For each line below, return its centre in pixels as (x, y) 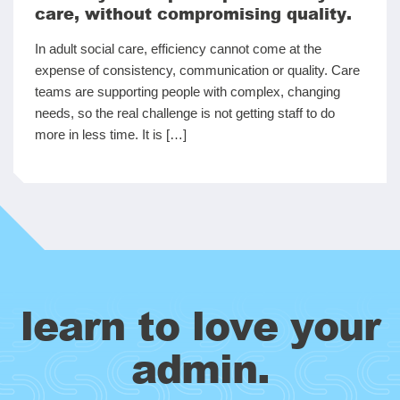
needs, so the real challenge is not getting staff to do (185, 113)
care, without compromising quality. (193, 14)
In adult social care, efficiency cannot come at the (178, 49)
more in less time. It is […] (111, 135)
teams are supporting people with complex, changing (187, 92)
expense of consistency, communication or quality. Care (197, 71)
